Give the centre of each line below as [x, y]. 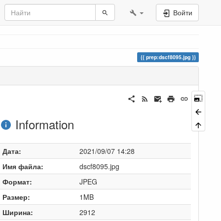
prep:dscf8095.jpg [168, 57]
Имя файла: [23, 166]
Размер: [16, 197]
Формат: [17, 181]
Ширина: [18, 212]
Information [43, 124]
